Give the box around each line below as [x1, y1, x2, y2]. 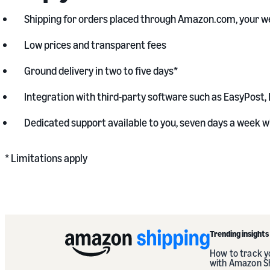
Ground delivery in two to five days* [24, 64, 178, 77]
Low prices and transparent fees [24, 38, 166, 51]
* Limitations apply [5, 151, 87, 165]
